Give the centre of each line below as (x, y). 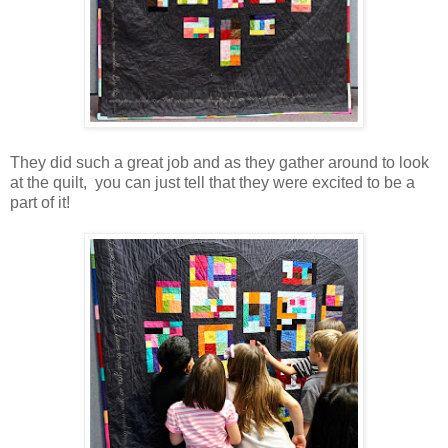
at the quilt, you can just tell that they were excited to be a (212, 182)
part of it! (40, 202)
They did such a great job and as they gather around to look (219, 162)
